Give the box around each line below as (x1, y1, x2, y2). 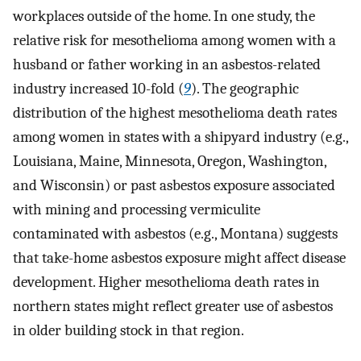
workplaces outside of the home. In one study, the (13, 6, 315, 25)
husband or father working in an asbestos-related (13, 55, 321, 73)
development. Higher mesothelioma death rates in (13, 272, 320, 291)
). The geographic (191, 79, 299, 98)
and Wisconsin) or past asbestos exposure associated (13, 176, 335, 194)
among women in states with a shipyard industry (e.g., (13, 127, 348, 146)
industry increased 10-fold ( (13, 79, 184, 98)
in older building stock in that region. (13, 321, 244, 339)
